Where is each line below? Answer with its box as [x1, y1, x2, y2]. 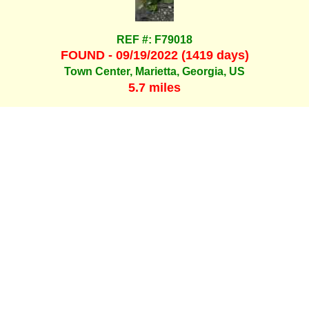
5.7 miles [128, 80, 181, 94]
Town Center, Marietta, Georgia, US [64, 66, 245, 78]
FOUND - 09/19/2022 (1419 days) [60, 48, 249, 62]
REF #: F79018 [117, 33, 192, 46]
